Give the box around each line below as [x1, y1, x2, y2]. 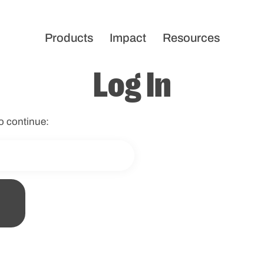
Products [44, 31, 93, 44]
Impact [109, 31, 146, 44]
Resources [162, 31, 220, 44]
